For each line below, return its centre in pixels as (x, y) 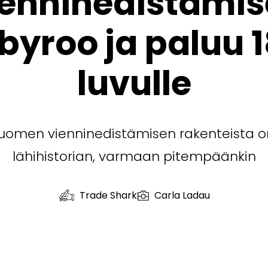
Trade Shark (108, 195)
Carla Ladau (182, 195)
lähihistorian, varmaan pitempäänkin (134, 156)
